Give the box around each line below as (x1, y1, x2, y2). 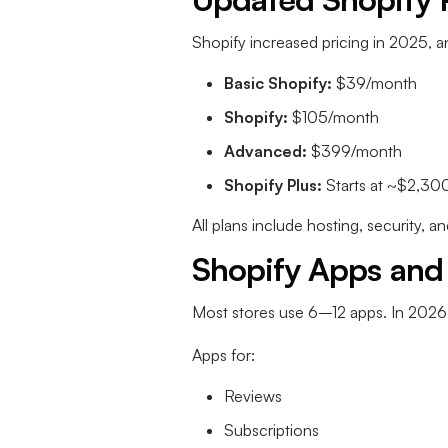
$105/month (288, 107, 379, 128)
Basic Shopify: (224, 73, 332, 94)
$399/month (307, 141, 402, 162)
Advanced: (224, 141, 307, 162)
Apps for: (192, 345, 255, 366)
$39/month (332, 73, 417, 94)
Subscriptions (224, 420, 319, 441)
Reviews (224, 386, 282, 407)
